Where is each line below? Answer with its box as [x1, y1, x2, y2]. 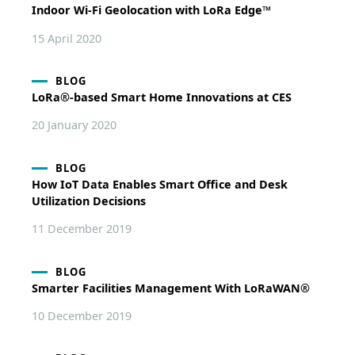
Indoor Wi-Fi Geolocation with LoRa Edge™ [31, 2, 271, 18]
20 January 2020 [31, 117, 116, 133]
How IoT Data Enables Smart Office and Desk [31, 176, 288, 192]
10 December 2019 [31, 308, 132, 324]
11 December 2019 [31, 221, 132, 237]
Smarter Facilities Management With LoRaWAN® [31, 280, 310, 296]
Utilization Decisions [31, 193, 146, 208]
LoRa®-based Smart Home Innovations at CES [31, 90, 292, 105]
